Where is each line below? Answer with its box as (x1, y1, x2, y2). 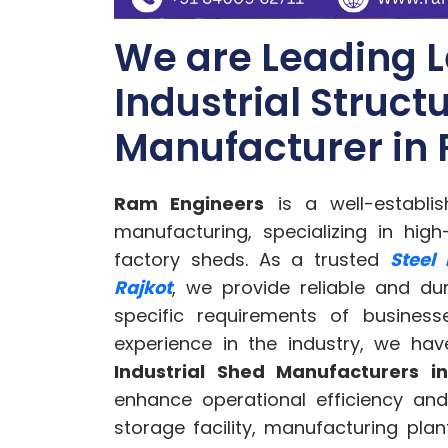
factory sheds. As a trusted (114, 247, 390, 273)
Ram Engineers (114, 191, 265, 217)
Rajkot (114, 275, 172, 301)
